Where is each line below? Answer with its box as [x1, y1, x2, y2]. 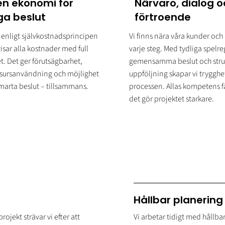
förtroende [134, 10, 191, 24]
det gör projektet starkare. [129, 93, 214, 105]
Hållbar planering [134, 193, 223, 207]
